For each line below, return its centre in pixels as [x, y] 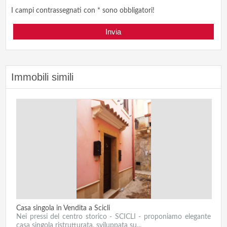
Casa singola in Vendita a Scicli [63, 209]
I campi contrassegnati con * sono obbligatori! [83, 11]
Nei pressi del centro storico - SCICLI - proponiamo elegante [113, 217]
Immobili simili [43, 77]
